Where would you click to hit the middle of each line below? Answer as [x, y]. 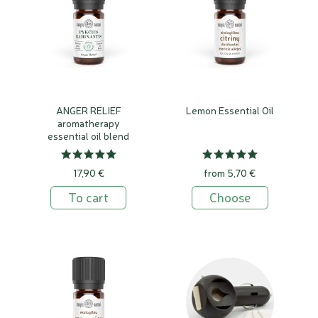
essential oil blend [88, 136]
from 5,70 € [230, 172]
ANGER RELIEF [88, 110]
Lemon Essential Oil [230, 110]
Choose [230, 197]
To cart [88, 197]
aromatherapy [88, 123]
